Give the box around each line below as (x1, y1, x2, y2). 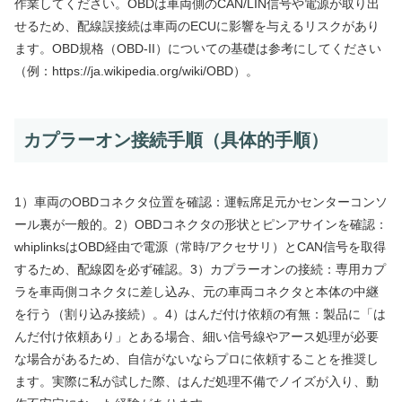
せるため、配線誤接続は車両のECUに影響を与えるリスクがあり (14, 18, 380, 33)
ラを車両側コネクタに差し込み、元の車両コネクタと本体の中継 (14, 284, 379, 300)
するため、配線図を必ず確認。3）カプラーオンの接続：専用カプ (14, 262, 386, 277)
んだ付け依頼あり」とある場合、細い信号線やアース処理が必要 (14, 329, 379, 345)
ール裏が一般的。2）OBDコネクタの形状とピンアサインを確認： (14, 217, 388, 232)
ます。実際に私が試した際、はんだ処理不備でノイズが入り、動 (14, 374, 379, 389)
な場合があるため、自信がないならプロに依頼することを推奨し (14, 352, 379, 367)
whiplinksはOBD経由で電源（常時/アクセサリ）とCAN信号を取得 (14, 240, 386, 255)
